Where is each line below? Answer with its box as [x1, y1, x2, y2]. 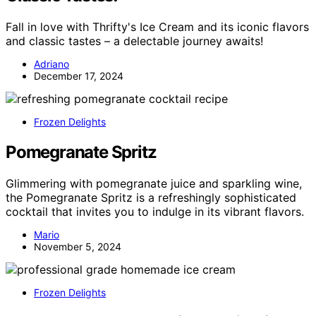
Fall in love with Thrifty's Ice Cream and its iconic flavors [6, 19, 309, 34]
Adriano [34, 57, 69, 70]
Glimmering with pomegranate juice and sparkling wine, [6, 176, 302, 190]
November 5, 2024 [34, 240, 121, 253]
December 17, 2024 [34, 69, 123, 82]
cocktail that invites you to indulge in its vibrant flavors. [6, 204, 304, 219]
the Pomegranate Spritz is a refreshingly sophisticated [6, 190, 296, 205]
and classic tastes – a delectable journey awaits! [6, 33, 263, 48]
